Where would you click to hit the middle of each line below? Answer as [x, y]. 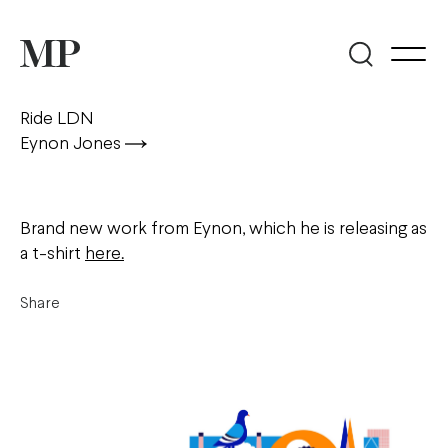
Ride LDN [56, 119]
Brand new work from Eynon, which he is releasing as [223, 229]
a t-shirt [52, 254]
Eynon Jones [72, 144]
